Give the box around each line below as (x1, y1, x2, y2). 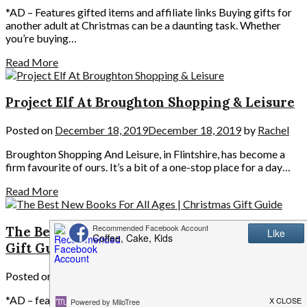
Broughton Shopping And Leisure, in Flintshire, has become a (5, 147, 285, 161)
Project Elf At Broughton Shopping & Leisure (5, 94, 295, 111)
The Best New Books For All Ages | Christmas (5, 223, 295, 240)
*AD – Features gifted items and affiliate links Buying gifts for (5, 5, 292, 19)
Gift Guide (5, 239, 74, 256)
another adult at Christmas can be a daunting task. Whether (5, 18, 281, 32)
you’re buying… (5, 31, 77, 45)
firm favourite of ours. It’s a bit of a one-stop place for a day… (5, 160, 291, 174)
